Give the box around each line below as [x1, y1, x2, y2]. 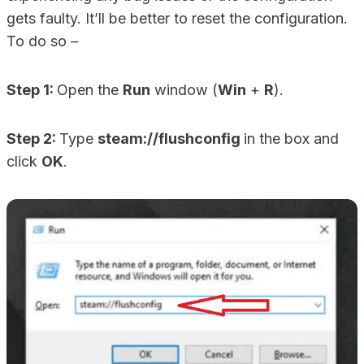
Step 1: [6, 81, 57, 98]
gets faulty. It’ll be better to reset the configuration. [6, 10, 348, 27]
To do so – [6, 32, 78, 50]
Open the [57, 81, 123, 98]
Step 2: [6, 130, 59, 147]
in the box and [244, 130, 339, 147]
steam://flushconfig [97, 130, 244, 147]
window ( [150, 81, 218, 98]
